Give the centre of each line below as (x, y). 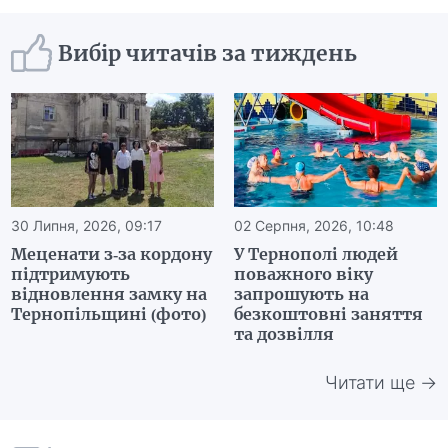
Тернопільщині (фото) (109, 314)
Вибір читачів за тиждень (208, 53)
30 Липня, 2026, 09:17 (87, 226)
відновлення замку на (109, 294)
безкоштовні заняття (328, 314)
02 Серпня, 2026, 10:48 (314, 226)
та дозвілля (284, 334)
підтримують (71, 274)
